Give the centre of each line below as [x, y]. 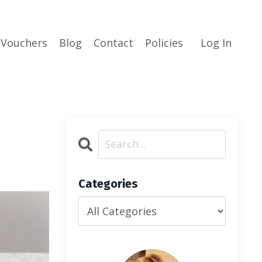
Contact [113, 43]
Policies [164, 43]
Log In [216, 43]
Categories [108, 183]
